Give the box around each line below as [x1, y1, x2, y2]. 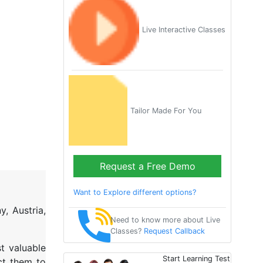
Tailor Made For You [130, 106, 202, 115]
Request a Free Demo [99, 160, 195, 173]
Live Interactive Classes [142, 25, 226, 34]
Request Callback [143, 226, 205, 235]
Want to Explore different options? [73, 188, 196, 197]
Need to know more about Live [110, 215, 220, 224]
